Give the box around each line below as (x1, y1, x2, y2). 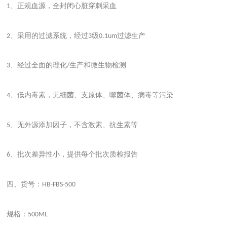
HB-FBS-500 (42, 180, 76, 188)
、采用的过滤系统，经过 (10, 31, 89, 40)
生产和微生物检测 (69, 61, 127, 69)
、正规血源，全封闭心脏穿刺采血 (10, 2, 117, 10)
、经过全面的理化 (10, 61, 67, 69)
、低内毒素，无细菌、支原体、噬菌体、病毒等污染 (10, 91, 174, 99)
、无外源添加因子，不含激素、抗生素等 (10, 121, 138, 129)
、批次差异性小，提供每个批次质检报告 (10, 150, 138, 159)
